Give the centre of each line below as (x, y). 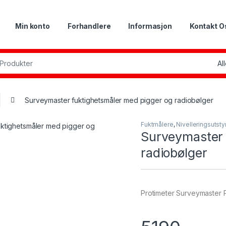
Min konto (33, 26)
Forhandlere (89, 26)
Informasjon (150, 26)
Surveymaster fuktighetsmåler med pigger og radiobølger (119, 100)
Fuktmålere (157, 124)
